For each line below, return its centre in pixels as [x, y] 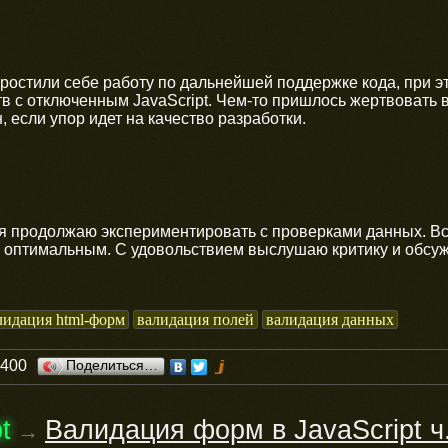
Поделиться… [112, 365]
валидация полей [195, 319]
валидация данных [330, 319]
